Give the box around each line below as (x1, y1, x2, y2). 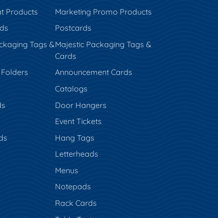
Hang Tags (54, 132, 94, 143)
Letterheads (54, 149, 98, 159)
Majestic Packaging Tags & (54, 39, 151, 49)
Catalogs (54, 83, 88, 93)
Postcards (54, 23, 91, 33)
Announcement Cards (54, 67, 132, 77)
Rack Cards (54, 198, 97, 208)
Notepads (54, 182, 91, 192)
